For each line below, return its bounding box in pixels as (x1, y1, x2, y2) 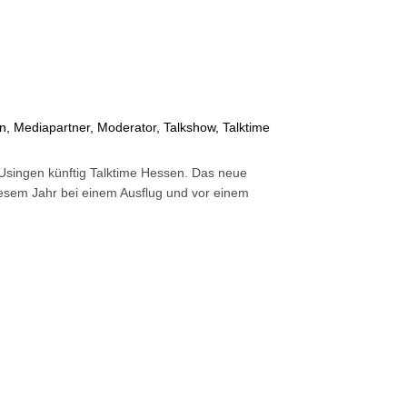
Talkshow (164, 120, 216, 135)
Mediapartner (14, 120, 91, 135)
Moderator (97, 120, 157, 135)
